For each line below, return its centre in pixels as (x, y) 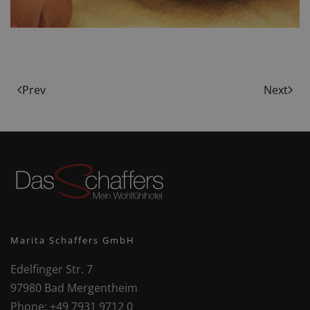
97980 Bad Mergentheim (74, 288)
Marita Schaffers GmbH (73, 240)
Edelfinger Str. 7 (52, 270)
